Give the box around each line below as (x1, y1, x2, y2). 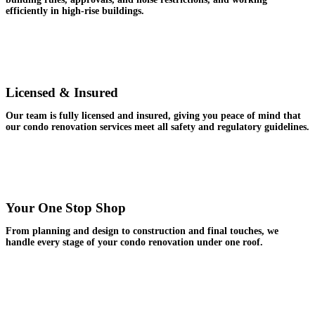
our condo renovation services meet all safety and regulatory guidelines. (6, 121, 309, 132)
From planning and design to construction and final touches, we (6, 226, 278, 237)
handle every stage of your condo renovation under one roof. (6, 237, 263, 248)
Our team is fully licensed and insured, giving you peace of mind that (6, 110, 301, 121)
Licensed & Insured (6, 84, 118, 100)
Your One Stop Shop (6, 200, 126, 216)
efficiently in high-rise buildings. (6, 6, 144, 17)
